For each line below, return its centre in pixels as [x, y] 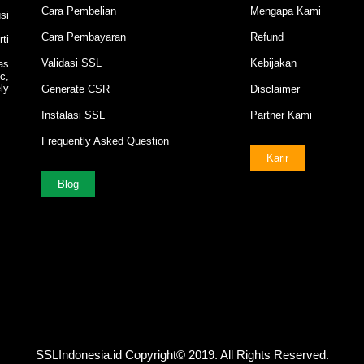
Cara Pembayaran [83, 37]
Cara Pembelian [78, 11]
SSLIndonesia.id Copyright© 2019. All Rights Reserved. [182, 355]
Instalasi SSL [73, 115]
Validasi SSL [71, 63]
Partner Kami [282, 115]
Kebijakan [274, 63]
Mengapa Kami [286, 11]
